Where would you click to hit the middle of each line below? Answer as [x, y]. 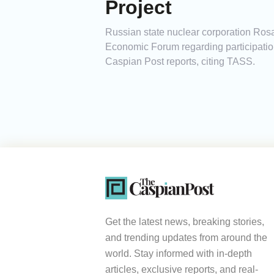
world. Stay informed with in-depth [179, 254]
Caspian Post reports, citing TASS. [180, 62]
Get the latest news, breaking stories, [185, 222]
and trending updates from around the [186, 238]
